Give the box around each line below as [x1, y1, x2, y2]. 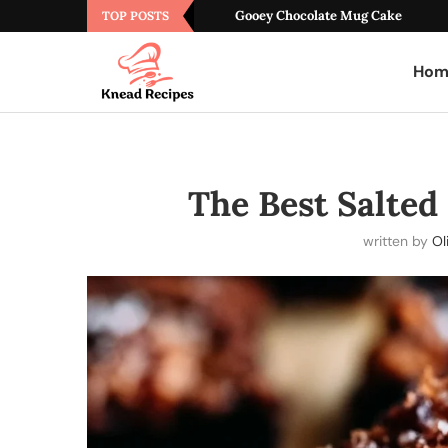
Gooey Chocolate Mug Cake [235, 7, 402, 24]
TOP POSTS [102, 8, 169, 23]
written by [362, 231, 432, 250]
